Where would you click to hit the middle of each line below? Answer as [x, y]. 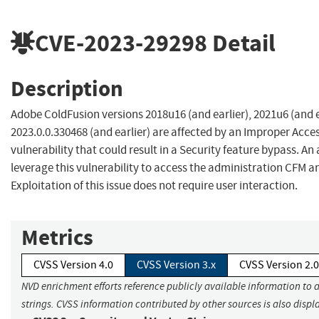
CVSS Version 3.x [176, 265]
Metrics [57, 238]
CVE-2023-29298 [121, 43]
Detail [241, 43]
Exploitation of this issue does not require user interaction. [154, 186]
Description [67, 88]
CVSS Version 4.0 [73, 265]
